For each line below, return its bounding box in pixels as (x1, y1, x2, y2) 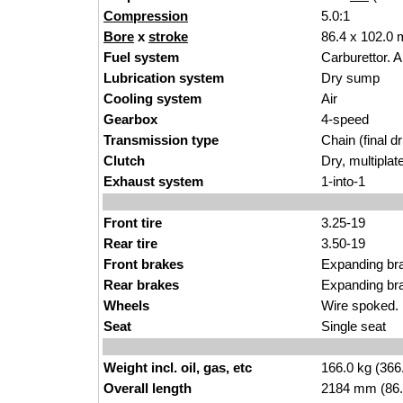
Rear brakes (103, 277, 179, 292)
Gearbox (103, 112, 157, 127)
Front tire (103, 215, 162, 230)
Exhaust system (103, 174, 203, 189)
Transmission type (103, 132, 219, 148)
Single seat (321, 318, 386, 334)
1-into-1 (321, 174, 365, 189)
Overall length (103, 381, 192, 396)
